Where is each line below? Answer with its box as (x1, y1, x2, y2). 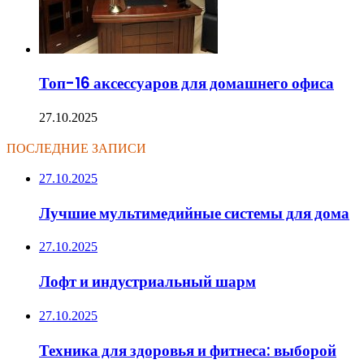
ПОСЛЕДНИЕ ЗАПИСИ (6, 138, 146, 158)
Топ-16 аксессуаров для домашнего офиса (39, 72, 334, 95)
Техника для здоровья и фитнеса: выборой (39, 339, 336, 362)
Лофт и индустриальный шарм (39, 271, 256, 293)
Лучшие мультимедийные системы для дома (39, 201, 349, 224)
